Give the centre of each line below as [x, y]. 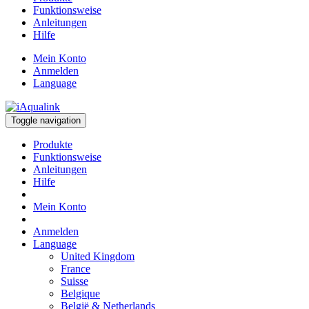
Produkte [53, 144]
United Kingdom [98, 256]
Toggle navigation [46, 120]
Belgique [80, 293]
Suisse [74, 281]
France [76, 269]
